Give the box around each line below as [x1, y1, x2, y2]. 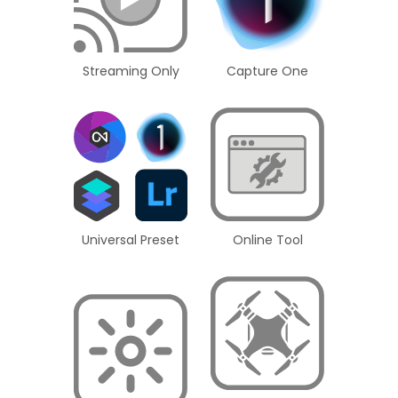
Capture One [227, 62, 308, 81]
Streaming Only [82, 62, 179, 81]
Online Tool [232, 231, 303, 250]
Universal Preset [82, 231, 179, 250]
